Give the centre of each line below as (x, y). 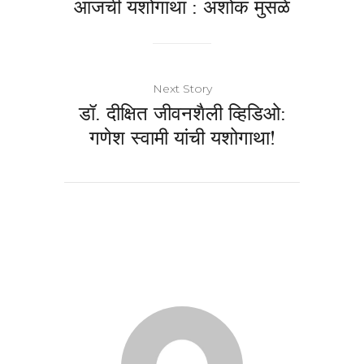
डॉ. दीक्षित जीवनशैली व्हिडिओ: (182, 112)
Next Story (182, 88)
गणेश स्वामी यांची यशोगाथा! (182, 136)
